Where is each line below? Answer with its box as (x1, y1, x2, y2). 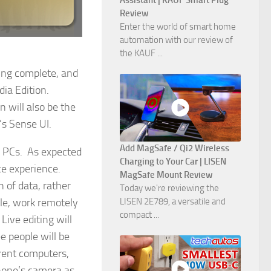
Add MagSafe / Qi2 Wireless (120, 143, 229, 154)
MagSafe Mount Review (120, 169, 213, 181)
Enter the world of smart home (120, 21, 236, 33)
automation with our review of (120, 34, 233, 46)
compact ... (120, 209, 159, 221)
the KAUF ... (120, 48, 163, 59)
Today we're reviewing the (120, 183, 219, 194)
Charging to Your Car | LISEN (120, 156, 226, 168)
